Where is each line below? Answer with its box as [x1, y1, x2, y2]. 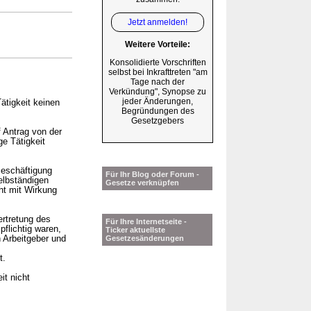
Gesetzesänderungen [106, 234, 184, 243]
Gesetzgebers [131, 116, 184, 126]
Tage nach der [131, 77, 185, 87]
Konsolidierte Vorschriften [109, 58, 206, 68]
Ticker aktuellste [106, 226, 165, 235]
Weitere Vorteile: [125, 40, 190, 50]
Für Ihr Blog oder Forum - [106, 170, 199, 179]
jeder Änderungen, [122, 96, 193, 107]
